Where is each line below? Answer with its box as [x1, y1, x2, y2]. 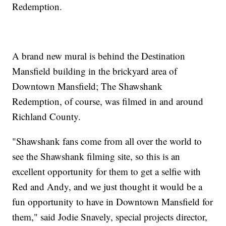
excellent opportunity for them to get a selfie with [12, 165, 201, 178]
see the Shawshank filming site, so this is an [12, 150, 181, 163]
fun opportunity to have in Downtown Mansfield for [12, 195, 213, 208]
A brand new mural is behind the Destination [12, 49, 186, 63]
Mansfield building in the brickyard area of [12, 65, 178, 78]
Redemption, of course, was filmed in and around [12, 95, 204, 108]
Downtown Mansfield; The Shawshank [12, 80, 163, 93]
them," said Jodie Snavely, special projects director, [12, 210, 208, 223]
